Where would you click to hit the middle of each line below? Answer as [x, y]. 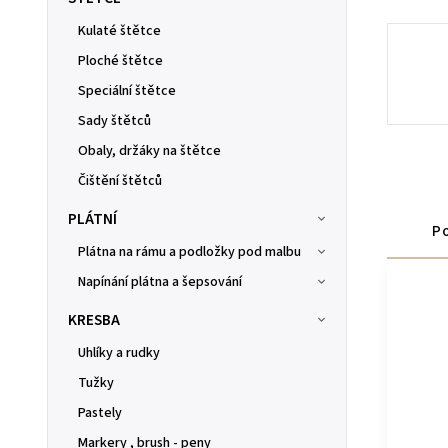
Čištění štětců [120, 180]
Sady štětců [114, 120]
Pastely [100, 412]
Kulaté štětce [119, 30]
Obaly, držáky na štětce [149, 150]
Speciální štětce [127, 90]
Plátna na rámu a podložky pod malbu [189, 251]
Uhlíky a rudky [119, 352]
